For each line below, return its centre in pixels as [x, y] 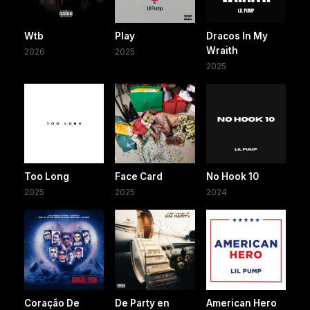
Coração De [52, 303]
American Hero [241, 303]
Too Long [47, 177]
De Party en [143, 303]
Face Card [139, 177]
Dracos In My [237, 36]
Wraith [222, 50]
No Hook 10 [232, 177]
